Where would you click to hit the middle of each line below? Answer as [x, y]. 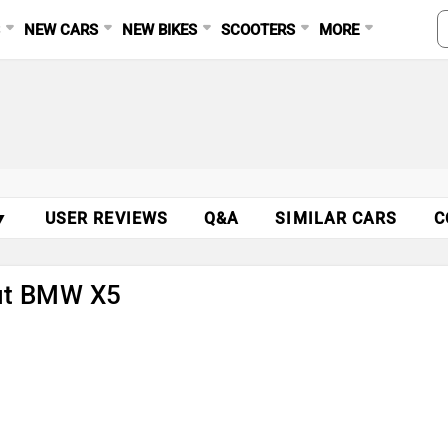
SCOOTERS [258, 30]
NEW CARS [61, 30]
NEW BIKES [160, 30]
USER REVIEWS [106, 218]
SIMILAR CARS [336, 218]
